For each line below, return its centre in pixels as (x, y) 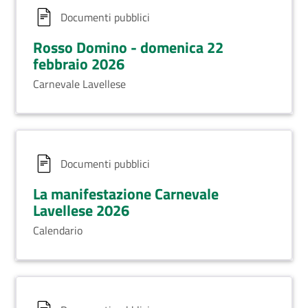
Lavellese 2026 (81, 210)
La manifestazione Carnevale (126, 194)
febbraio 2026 (79, 64)
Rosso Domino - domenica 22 (128, 47)
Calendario (58, 230)
